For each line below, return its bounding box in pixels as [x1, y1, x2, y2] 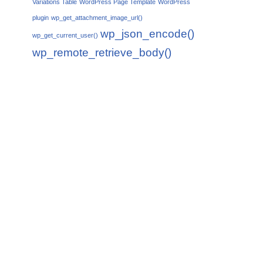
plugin [32, 14, 49, 21]
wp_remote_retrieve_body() [32, 46, 171, 59]
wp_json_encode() [100, 28, 194, 40]
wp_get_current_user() [32, 32, 98, 39]
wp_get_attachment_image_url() [51, 14, 143, 21]
